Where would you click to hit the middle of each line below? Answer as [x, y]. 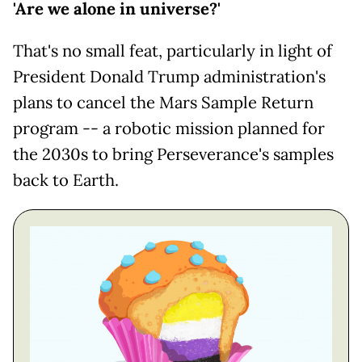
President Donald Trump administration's [169, 76]
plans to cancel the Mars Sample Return [163, 102]
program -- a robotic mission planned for [169, 128]
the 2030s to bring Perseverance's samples [173, 154]
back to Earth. [66, 180]
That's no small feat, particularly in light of [173, 51]
